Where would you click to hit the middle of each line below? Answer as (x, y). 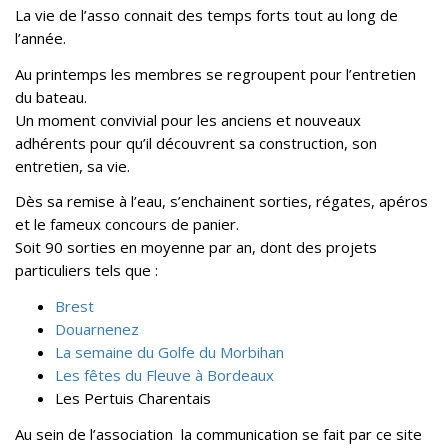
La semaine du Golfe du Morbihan (169, 352)
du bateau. (51, 96)
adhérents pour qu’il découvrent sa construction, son (196, 142)
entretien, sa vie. (72, 165)
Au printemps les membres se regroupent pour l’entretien (215, 73)
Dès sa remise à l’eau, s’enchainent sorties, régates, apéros (221, 201)
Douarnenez (97, 329)
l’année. (40, 37)
